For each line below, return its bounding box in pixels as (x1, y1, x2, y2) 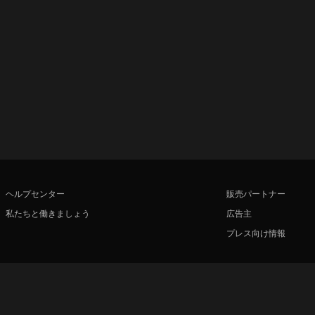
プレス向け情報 (226, 226, 285, 238)
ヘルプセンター (6, 187, 65, 199)
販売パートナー (226, 187, 285, 199)
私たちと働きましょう (6, 207, 90, 219)
